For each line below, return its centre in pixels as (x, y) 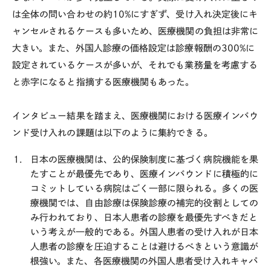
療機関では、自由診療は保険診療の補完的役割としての (144, 203)
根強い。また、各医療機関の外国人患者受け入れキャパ (144, 261)
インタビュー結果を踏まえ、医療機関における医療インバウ (135, 116)
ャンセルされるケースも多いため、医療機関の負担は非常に (135, 31)
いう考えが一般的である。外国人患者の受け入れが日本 (144, 232)
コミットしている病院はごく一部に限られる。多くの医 (144, 189)
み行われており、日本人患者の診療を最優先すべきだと (144, 218)
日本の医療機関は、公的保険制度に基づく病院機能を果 (144, 160)
